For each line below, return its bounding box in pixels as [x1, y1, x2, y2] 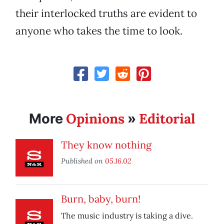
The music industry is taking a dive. [61, 210, 193, 221]
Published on [61, 156, 105, 166]
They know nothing [61, 138, 151, 151]
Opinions [66, 110, 124, 127]
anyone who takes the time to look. [15, 24, 182, 38]
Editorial [139, 110, 195, 127]
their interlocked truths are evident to [15, 6, 197, 20]
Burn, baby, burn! [61, 192, 140, 205]
